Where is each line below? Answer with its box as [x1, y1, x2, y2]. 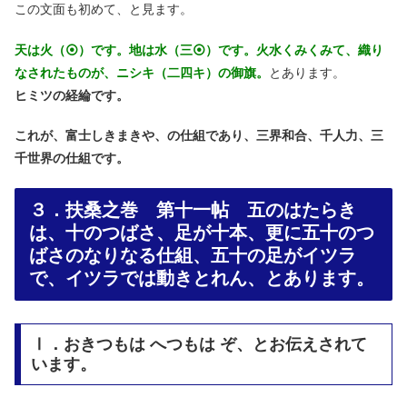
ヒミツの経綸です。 [15, 87, 129, 103]
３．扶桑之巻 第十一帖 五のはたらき [29, 199, 356, 220]
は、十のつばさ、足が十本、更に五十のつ [29, 222, 374, 243]
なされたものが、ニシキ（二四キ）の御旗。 [15, 65, 269, 80]
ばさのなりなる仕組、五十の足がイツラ [29, 244, 356, 265]
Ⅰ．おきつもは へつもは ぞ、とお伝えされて [30, 334, 367, 353]
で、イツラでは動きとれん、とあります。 [29, 267, 374, 288]
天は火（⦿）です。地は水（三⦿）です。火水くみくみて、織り [15, 42, 383, 57]
